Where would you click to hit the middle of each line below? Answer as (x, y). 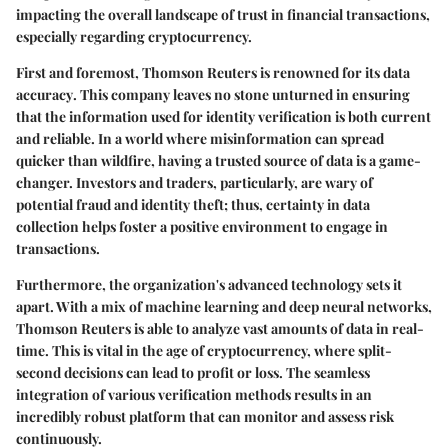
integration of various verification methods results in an (194, 394)
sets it (382, 284)
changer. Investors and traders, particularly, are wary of (194, 182)
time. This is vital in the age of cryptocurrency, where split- (204, 350)
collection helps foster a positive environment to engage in (202, 226)
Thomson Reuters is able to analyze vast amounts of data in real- (220, 328)
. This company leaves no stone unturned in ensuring (241, 94)
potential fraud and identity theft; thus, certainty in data (193, 204)
